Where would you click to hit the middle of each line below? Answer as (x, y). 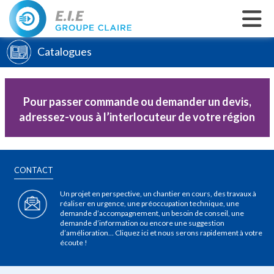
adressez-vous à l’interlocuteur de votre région (137, 117)
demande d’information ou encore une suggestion (142, 223)
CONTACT (34, 170)
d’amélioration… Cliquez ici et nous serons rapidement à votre (161, 233)
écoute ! (74, 243)
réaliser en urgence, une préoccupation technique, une (150, 203)
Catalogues (65, 51)
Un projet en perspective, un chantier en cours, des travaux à (158, 194)
